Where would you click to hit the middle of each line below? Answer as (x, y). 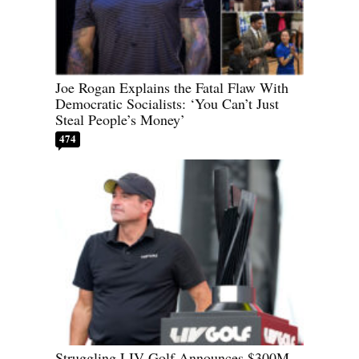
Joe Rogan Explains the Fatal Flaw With (172, 87)
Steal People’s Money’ (120, 119)
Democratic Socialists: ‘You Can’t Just (167, 103)
